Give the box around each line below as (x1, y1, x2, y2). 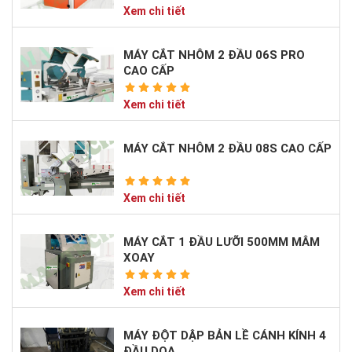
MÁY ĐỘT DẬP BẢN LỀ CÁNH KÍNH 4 (123, 328, 326, 343)
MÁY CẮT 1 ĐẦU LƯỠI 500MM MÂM (123, 234, 320, 249)
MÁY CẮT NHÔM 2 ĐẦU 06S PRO (123, 47, 305, 62)
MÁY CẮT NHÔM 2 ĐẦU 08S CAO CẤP (123, 141, 332, 156)
